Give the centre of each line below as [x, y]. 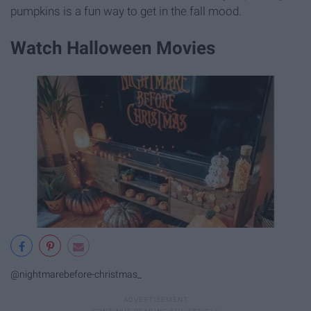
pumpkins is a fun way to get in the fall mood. [126, 11]
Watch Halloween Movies [113, 48]
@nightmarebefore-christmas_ [76, 274]
